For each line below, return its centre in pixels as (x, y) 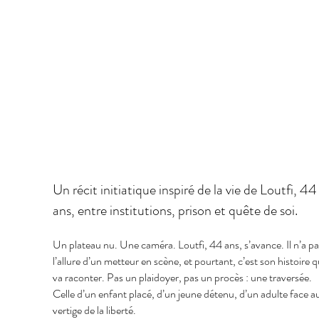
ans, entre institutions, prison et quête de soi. (175, 210)
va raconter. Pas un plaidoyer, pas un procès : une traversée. (182, 277)
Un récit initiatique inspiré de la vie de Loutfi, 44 (184, 190)
